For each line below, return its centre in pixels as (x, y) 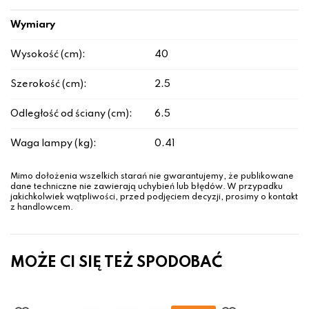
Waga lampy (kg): (53, 144)
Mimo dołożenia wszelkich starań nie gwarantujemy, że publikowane (152, 177)
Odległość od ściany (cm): (71, 114)
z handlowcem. (42, 208)
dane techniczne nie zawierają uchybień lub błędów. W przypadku (147, 187)
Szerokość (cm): (49, 84)
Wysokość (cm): (48, 55)
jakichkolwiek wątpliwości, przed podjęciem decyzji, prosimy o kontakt (154, 198)
